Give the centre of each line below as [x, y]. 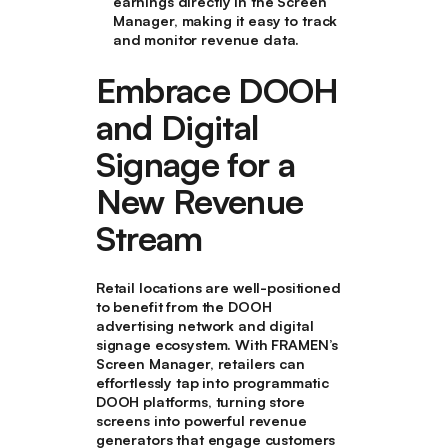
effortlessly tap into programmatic [212, 382]
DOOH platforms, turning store [200, 401]
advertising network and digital [204, 325]
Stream [149, 238]
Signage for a [195, 164]
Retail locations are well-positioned [218, 287]
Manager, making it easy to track [225, 21]
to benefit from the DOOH [183, 306]
